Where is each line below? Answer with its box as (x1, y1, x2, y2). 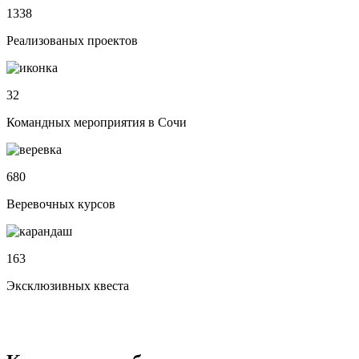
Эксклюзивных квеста (6, 278, 129, 292)
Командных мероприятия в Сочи (6, 115, 187, 129)
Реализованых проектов (6, 33, 138, 47)
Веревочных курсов (6, 196, 115, 211)
